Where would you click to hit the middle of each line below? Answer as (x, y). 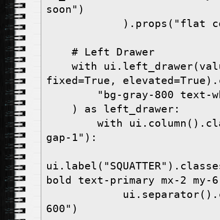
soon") (65, 10)
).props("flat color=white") (84, 24)
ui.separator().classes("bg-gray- (84, 195)
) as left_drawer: (59, 109)
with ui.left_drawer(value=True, (59, 67)
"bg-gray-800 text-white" (72, 95)
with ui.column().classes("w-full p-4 (72, 124)
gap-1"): (72, 138)
